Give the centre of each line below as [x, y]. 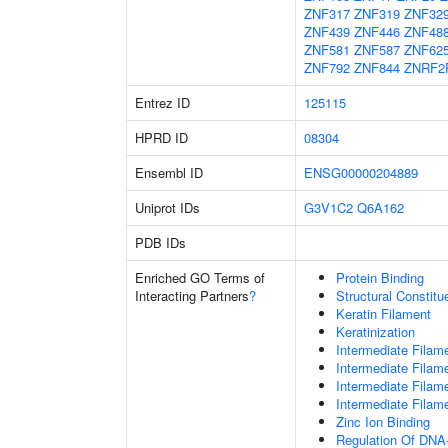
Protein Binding [380, 277]
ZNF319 [377, 13]
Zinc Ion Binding [383, 421]
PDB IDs [160, 242]
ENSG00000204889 [361, 172]
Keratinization [375, 331]
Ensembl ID [169, 172]
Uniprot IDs [167, 207]
